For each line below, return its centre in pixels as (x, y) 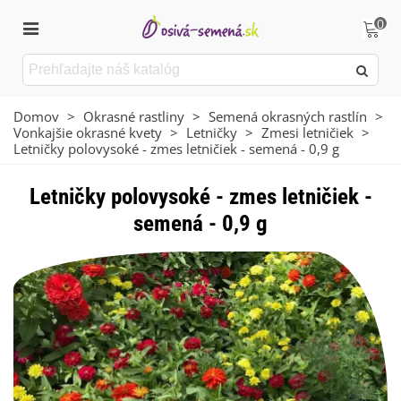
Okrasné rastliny (134, 116)
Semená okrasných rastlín (288, 116)
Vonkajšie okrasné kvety (88, 132)
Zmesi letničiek (307, 132)
